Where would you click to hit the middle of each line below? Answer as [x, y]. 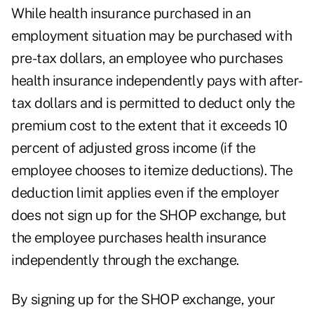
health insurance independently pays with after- [157, 81]
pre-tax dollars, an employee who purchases [147, 59]
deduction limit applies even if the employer [145, 193]
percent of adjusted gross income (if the [133, 148]
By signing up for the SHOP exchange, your [143, 300]
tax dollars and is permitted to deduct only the [153, 103]
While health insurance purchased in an [131, 14]
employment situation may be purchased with [151, 36]
